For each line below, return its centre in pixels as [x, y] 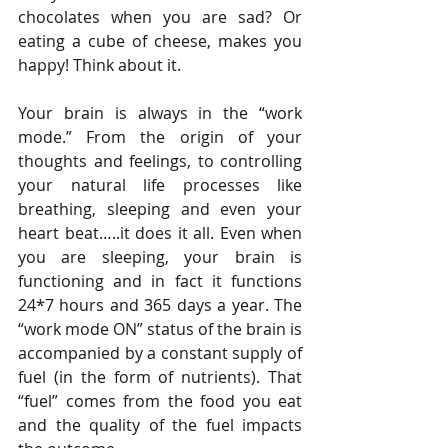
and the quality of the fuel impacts [160, 425]
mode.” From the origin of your [160, 137]
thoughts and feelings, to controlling [160, 161]
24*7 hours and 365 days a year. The [160, 305]
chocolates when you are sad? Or [160, 17]
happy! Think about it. [99, 65]
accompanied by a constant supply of [160, 353]
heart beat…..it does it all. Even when [160, 233]
